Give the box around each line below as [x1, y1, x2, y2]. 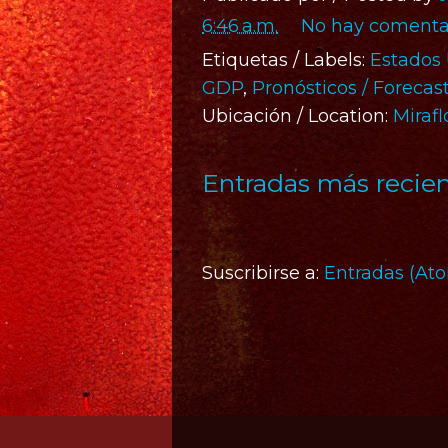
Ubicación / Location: [202, 105, 393, 127]
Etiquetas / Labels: [202, 49, 370, 71]
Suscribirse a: [202, 262, 324, 285]
